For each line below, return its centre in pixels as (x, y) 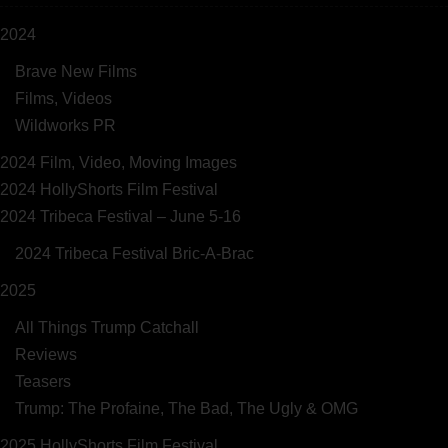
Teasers (43, 381)
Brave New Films (76, 71)
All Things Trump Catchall (107, 327)
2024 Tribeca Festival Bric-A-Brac (134, 253)
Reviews (46, 354)
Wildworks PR (65, 125)
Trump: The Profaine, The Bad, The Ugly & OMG (186, 408)
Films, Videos (63, 98)
